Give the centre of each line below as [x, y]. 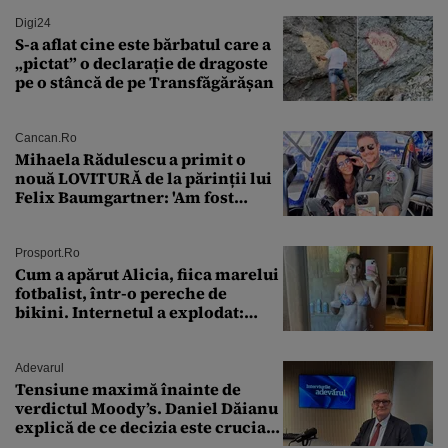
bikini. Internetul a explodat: [129, 312]
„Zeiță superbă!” [79, 331]
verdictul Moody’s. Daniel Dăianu [146, 408]
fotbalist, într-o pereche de [121, 293]
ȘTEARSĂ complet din [101, 216]
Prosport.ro [47, 253]
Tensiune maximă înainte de [128, 389]
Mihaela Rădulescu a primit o [130, 159]
